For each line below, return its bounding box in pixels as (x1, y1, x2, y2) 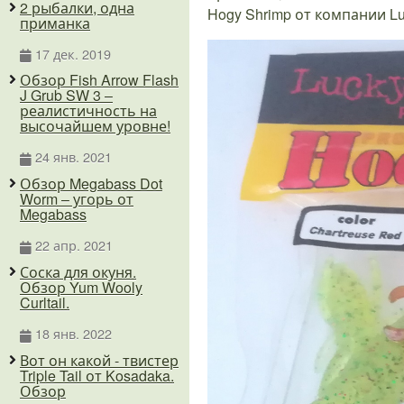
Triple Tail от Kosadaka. (20, 364, 174, 386)
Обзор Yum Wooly (20, 276, 142, 298)
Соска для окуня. (20, 261, 136, 282)
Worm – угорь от (20, 188, 133, 210)
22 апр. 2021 (34, 235, 113, 255)
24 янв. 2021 (34, 147, 112, 167)
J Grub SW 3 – (20, 85, 113, 106)
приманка (20, 12, 90, 33)
